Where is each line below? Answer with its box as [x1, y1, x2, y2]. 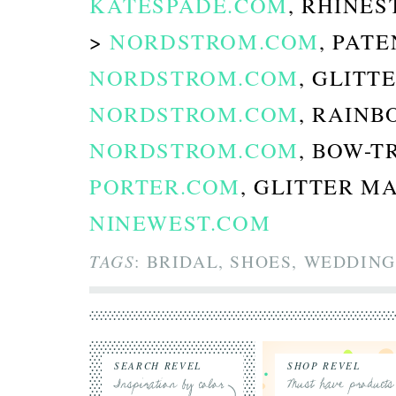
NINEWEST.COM [89, 208, 271, 237]
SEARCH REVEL [114, 359, 202, 372]
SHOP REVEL [287, 359, 361, 372]
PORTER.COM [89, 171, 240, 201]
